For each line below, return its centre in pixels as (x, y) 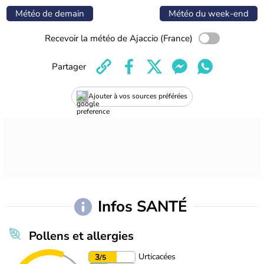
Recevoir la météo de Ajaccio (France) (118, 38)
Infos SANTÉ (144, 207)
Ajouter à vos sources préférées (138, 96)
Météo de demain (50, 13)
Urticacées (157, 256)
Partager (69, 66)
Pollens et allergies (81, 236)
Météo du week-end (209, 13)
